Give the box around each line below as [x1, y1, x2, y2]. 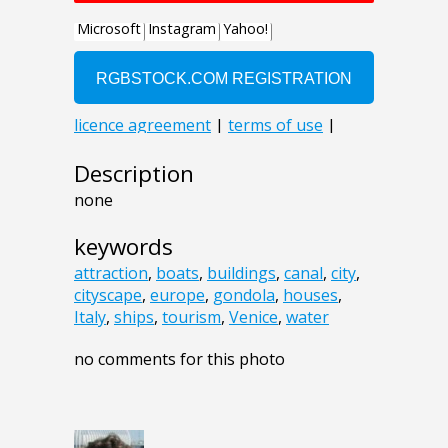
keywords [74, 231, 173, 263]
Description [74, 158, 194, 190]
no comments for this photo [74, 348, 285, 371]
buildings [207, 262, 276, 285]
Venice [229, 306, 278, 329]
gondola [213, 284, 275, 307]
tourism [162, 306, 221, 329]
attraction [74, 262, 148, 285]
